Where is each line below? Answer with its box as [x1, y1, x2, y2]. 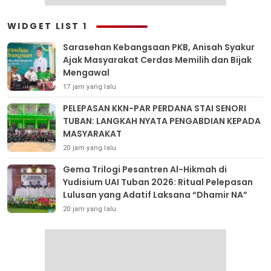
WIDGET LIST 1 [7, 20, 88, 33]
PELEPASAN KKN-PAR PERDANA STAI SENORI [63, 102, 246, 115]
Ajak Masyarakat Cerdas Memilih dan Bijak [63, 54, 252, 67]
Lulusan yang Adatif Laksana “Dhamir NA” [63, 189, 247, 201]
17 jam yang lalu [63, 83, 117, 91]
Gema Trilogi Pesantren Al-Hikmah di [63, 163, 227, 176]
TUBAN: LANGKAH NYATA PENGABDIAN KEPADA [63, 115, 261, 128]
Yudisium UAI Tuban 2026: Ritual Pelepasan [63, 176, 253, 189]
